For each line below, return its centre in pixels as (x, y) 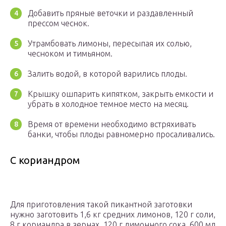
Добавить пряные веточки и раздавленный (110, 13)
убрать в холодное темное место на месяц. (108, 104)
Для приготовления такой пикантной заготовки (101, 205)
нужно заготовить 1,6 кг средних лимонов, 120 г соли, (113, 215)
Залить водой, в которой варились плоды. (107, 74)
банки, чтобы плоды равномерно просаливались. (121, 134)
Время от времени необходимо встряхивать (112, 124)
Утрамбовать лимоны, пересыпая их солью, (110, 44)
